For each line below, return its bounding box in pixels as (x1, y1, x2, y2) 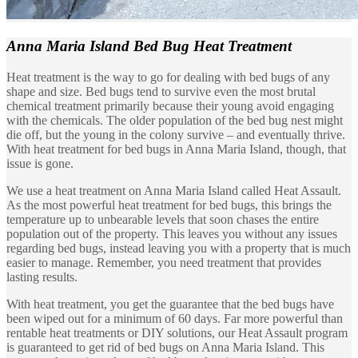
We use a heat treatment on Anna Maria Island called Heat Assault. (6, 183, 341, 197)
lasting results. (6, 269, 78, 284)
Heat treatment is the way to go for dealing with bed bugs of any (6, 70, 330, 84)
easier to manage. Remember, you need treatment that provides (6, 255, 321, 269)
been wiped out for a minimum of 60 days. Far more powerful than (6, 311, 343, 325)
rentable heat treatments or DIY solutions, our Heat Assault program (6, 325, 348, 340)
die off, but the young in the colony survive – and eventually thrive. (6, 127, 345, 141)
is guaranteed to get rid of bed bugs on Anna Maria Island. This (6, 340, 324, 354)
